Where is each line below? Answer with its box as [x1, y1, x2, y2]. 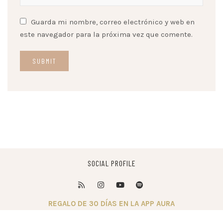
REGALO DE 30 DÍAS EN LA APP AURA [48, 199, 175, 208]
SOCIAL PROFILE [87, 158, 136, 168]
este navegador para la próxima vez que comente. [20, 29, 193, 39]
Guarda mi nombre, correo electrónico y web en [31, 17, 195, 26]
